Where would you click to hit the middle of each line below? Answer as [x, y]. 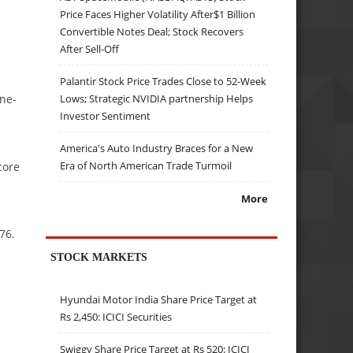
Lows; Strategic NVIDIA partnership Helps [157, 98]
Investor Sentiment [106, 115]
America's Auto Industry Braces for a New [157, 148]
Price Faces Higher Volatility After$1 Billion [158, 14]
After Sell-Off [90, 48]
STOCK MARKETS [99, 256]
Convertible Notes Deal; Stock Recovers [152, 31]
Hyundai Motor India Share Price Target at [159, 300]
